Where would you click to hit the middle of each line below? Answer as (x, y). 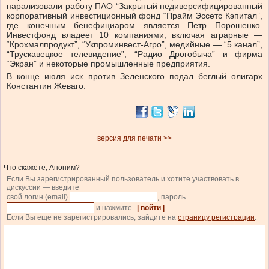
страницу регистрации (216, 218)
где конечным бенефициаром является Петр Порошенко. (134, 26)
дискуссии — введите (43, 188)
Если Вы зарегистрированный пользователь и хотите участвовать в (123, 179)
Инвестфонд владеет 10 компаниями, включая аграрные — (134, 35)
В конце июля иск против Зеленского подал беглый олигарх (134, 77)
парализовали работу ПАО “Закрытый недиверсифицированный (134, 6)
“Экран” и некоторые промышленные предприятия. (108, 64)
